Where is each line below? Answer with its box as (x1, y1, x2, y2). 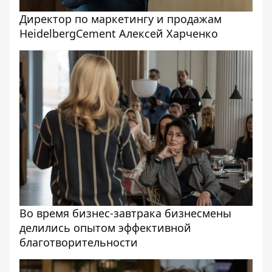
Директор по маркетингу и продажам (19, 12, 222, 26)
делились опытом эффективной (19, 220, 191, 235)
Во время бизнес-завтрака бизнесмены (19, 206, 231, 220)
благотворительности (19, 235, 138, 250)
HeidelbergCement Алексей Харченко (19, 26, 218, 41)
